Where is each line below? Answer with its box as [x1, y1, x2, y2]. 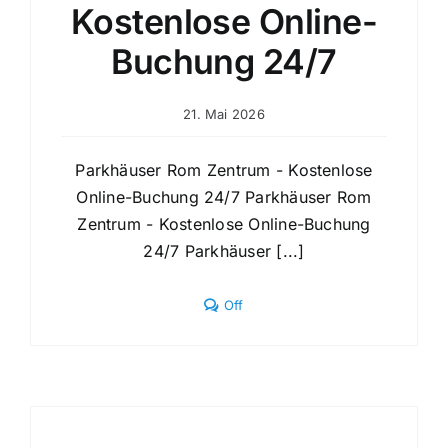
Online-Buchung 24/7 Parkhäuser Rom [76, 187, 372, 208]
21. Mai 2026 [183, 106, 265, 123]
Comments [242, 296, 312, 313]
